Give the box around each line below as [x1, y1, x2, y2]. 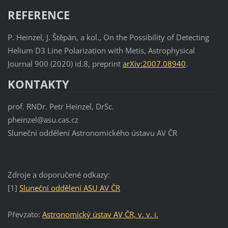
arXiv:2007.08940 [122, 58, 186, 69]
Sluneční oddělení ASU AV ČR [19, 182, 120, 193]
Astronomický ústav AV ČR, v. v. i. [42, 209, 158, 219]
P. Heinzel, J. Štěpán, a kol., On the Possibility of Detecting [7, 32, 209, 42]
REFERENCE [7, 7, 70, 23]
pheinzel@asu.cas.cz [7, 114, 78, 125]
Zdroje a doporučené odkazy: [7, 169, 110, 180]
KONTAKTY [7, 76, 69, 92]
